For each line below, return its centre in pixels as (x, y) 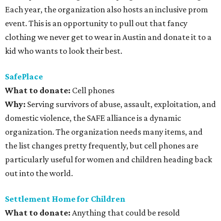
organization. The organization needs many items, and (104, 132)
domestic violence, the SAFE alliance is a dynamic (93, 118)
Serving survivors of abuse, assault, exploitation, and (122, 104)
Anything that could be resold (125, 213)
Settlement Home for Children (65, 199)
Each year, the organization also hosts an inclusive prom (107, 9)
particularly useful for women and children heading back (109, 159)
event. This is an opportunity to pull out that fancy (96, 23)
